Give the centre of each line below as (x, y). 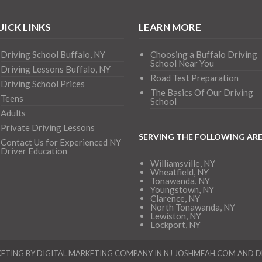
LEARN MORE (170, 27)
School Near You (182, 63)
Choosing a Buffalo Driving (204, 54)
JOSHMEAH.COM (205, 253)
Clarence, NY (175, 198)
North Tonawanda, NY (192, 207)
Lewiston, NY (175, 216)
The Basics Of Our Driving (201, 92)
